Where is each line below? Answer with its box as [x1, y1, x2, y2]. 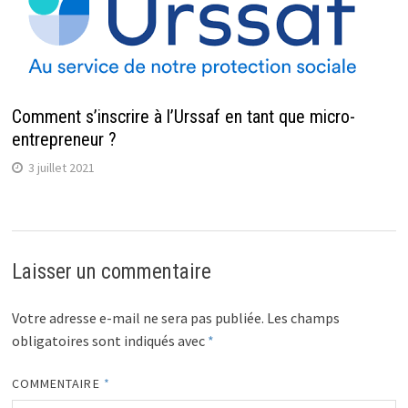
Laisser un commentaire [11, 260, 211, 285]
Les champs [266, 309, 340, 328]
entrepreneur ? [11, 128, 117, 151]
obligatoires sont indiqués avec [11, 331, 208, 351]
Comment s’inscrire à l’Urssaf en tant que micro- [11, 106, 355, 128]
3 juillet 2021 [27, 159, 95, 177]
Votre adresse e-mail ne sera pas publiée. [11, 309, 264, 328]
